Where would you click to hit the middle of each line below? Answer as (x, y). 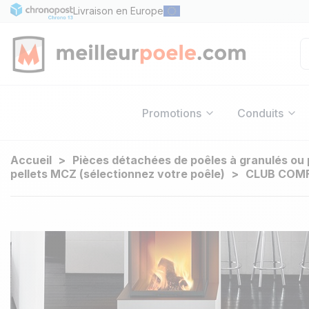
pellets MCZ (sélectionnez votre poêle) (118, 174)
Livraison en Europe (118, 11)
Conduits (260, 113)
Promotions (171, 113)
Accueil (31, 160)
